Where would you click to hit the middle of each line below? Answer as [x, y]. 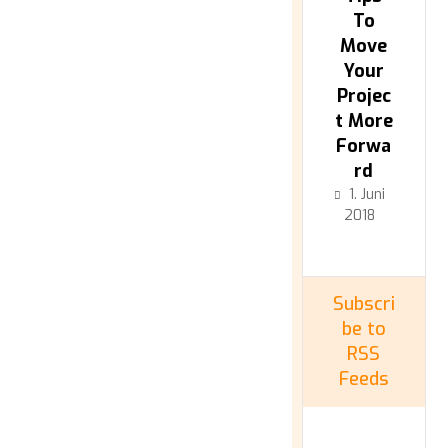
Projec [363, 96]
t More [363, 121]
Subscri [363, 304]
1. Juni [367, 194]
